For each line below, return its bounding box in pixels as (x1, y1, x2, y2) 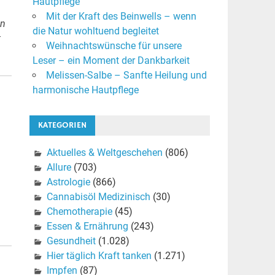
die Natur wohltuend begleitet (32, 25, 159, 37)
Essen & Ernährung (46, 220, 128, 233)
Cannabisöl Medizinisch (46, 191, 150, 203)
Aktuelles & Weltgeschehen (46, 147, 163, 159)
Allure (46, 161, 71, 174)
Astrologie (46, 176, 90, 188)
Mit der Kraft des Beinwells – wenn (45, 10, 196, 23)
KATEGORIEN (37, 120, 87, 131)
